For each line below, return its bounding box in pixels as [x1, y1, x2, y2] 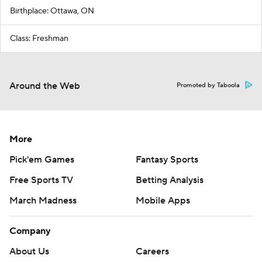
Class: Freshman [10, 33, 68, 44]
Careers [136, 245, 169, 257]
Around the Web [9, 80, 80, 92]
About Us [9, 245, 49, 257]
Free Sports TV [9, 174, 73, 186]
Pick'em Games [9, 153, 74, 166]
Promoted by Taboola [177, 81, 240, 89]
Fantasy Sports [136, 153, 198, 166]
